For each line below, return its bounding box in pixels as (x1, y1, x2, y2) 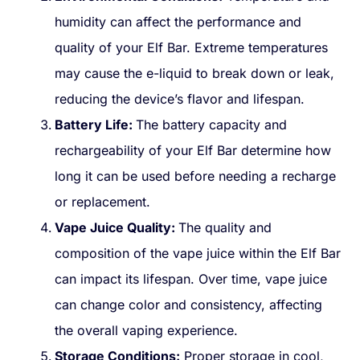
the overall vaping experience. (55, 322, 238, 339)
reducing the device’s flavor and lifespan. (55, 91, 305, 108)
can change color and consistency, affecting (55, 297, 322, 313)
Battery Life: (55, 117, 136, 133)
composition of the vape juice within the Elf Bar (55, 245, 341, 262)
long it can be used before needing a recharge (55, 168, 336, 185)
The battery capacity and (136, 117, 287, 133)
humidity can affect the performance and (55, 14, 301, 31)
